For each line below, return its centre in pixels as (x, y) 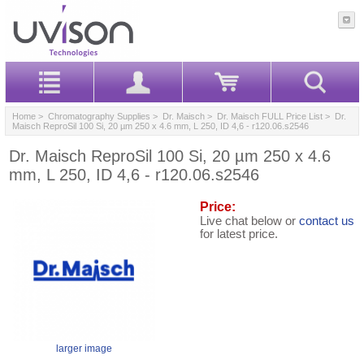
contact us (327, 221)
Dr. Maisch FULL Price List (270, 116)
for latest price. (239, 234)
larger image (84, 348)
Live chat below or (249, 221)
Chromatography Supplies (99, 116)
